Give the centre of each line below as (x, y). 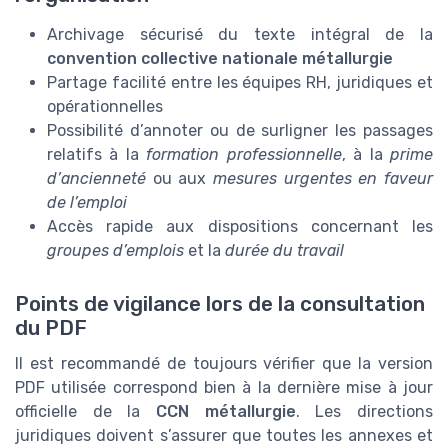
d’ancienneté (96, 178)
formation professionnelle (244, 154)
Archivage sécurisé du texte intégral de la (240, 34)
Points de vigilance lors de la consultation (220, 303)
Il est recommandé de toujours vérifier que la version (224, 363)
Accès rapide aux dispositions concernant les (240, 226)
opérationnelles (105, 106)
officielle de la (85, 411)
